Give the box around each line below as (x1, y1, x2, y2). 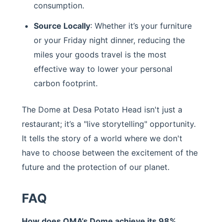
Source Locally (34, 20, 90, 31)
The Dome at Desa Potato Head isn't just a (22, 104, 182, 114)
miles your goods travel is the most (34, 49, 166, 59)
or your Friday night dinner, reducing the (34, 35, 185, 45)
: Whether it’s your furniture (90, 20, 192, 31)
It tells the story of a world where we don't (22, 133, 182, 143)
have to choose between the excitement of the (22, 147, 198, 158)
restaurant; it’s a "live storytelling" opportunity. (22, 118, 196, 129)
